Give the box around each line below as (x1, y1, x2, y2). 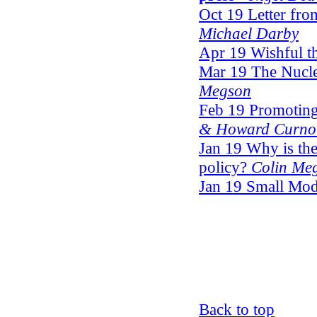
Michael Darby (199, 24, 299, 42)
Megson (199, 81, 251, 100)
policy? (199, 158, 247, 176)
